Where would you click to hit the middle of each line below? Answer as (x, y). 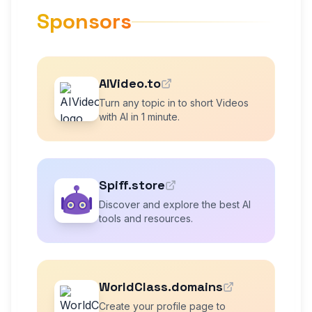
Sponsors (84, 21)
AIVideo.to (130, 83)
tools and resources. (146, 218)
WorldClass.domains (161, 287)
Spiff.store (132, 185)
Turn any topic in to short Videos (174, 103)
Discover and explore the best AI (175, 204)
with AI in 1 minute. (139, 117)
